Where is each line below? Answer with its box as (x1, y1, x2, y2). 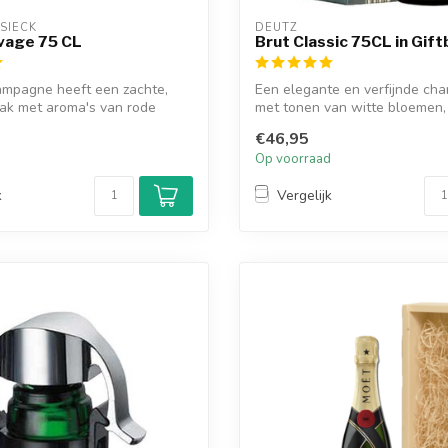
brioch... (255, 115, 303, 135)
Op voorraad (255, 149, 331, 168)
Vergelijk (277, 186, 332, 206)
